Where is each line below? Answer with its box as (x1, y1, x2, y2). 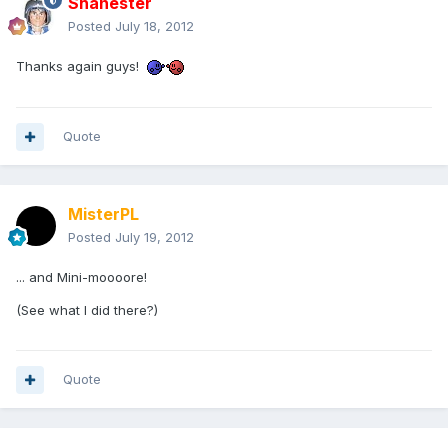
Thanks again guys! (16, 58, 143, 75)
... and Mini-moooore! (16, 269, 147, 286)
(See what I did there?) (16, 302, 158, 319)
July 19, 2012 (115, 229, 194, 246)
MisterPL (68, 204, 139, 225)
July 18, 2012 (115, 18, 194, 35)
